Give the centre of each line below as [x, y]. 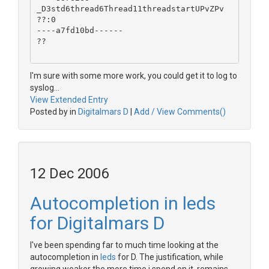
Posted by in [54, 112]
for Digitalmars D [97, 223]
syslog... [45, 88]
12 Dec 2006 [69, 174]
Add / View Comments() [180, 112]
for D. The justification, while [170, 257]
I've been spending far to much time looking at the [124, 245]
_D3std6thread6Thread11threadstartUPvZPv [130, 8]
